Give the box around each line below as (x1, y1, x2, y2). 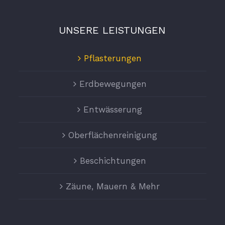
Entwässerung (83, 104, 143, 115)
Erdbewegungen (79, 79, 147, 89)
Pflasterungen (84, 53, 142, 63)
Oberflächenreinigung (68, 130, 158, 140)
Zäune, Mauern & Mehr (66, 181, 160, 191)
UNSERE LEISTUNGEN (59, 24, 166, 36)
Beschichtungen (79, 156, 146, 166)
